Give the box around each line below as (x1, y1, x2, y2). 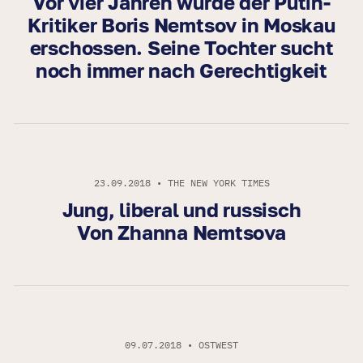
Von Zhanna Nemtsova (77, 220, 286, 245)
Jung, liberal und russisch (62, 198, 301, 222)
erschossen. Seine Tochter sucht (29, 36, 334, 60)
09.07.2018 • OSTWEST (125, 339, 238, 352)
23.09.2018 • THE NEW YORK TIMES (93, 177, 270, 190)
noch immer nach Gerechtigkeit (35, 58, 328, 83)
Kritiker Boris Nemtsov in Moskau (28, 13, 335, 37)
